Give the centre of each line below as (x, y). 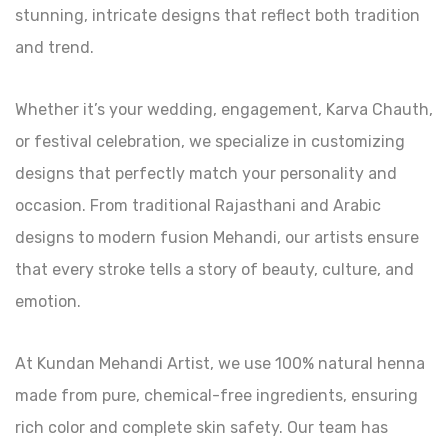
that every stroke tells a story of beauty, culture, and (214, 269)
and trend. (54, 47)
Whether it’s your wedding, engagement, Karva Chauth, (224, 109)
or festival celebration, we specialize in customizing (210, 141)
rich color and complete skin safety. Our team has (201, 427)
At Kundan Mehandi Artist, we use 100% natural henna (220, 363)
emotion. (48, 301)
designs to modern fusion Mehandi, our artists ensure (217, 237)
